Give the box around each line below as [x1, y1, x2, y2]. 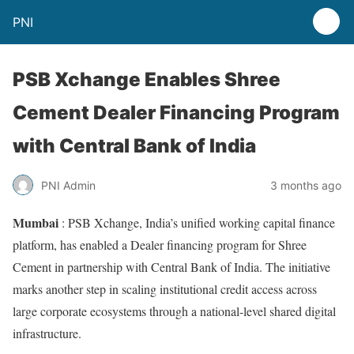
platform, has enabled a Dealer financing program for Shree [13, 236, 307, 253]
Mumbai [13, 213, 58, 232]
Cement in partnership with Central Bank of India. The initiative [13, 258, 330, 275]
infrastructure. [13, 325, 81, 341]
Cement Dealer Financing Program [13, 101, 340, 124]
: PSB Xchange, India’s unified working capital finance [58, 214, 335, 231]
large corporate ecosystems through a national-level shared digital [13, 303, 336, 319]
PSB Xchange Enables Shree [13, 68, 281, 91]
